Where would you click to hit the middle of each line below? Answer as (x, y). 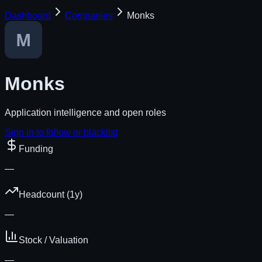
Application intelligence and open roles (85, 112)
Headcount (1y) (51, 194)
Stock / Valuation (54, 240)
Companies (89, 15)
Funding (36, 149)
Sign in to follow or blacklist (61, 132)
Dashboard (28, 15)
